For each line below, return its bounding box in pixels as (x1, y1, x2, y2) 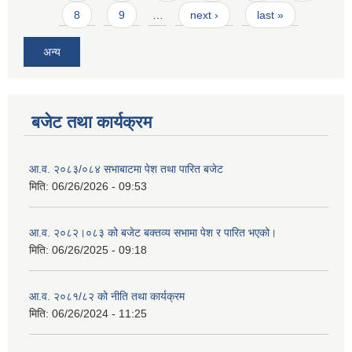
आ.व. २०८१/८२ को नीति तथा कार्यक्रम (29, 289, 185, 302)
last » (257, 9, 284, 22)
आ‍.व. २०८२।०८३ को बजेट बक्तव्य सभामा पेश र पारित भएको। (29, 225, 277, 239)
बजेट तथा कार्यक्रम (31, 112, 152, 132)
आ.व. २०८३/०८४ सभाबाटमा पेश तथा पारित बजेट (29, 162, 223, 175)
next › (189, 9, 218, 22)
